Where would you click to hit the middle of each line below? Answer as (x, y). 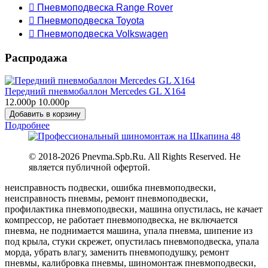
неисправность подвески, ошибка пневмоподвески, (110, 188)
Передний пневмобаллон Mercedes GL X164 (95, 92)
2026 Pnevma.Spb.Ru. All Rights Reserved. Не (150, 157)
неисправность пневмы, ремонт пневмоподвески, (106, 199)
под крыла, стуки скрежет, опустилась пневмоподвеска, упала (132, 242)
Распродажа (36, 57)
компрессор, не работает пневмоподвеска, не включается (121, 220)
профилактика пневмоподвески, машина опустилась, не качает (134, 209)
